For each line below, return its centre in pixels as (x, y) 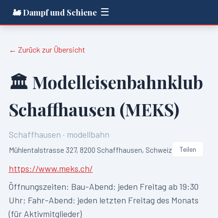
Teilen (188, 149)
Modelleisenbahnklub (117, 82)
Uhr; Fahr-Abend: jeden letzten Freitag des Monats (103, 200)
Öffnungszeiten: (40, 186)
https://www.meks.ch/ (51, 168)
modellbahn (88, 134)
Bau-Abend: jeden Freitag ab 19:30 (135, 186)
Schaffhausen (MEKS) (94, 109)
